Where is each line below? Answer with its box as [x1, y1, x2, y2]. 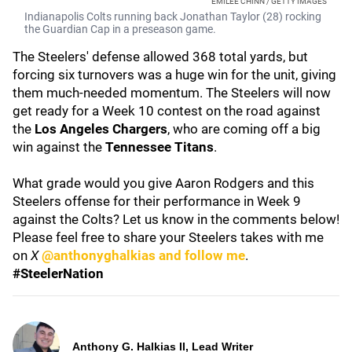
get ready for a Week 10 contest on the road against [13, 103, 321, 119]
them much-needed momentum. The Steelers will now [13, 85, 331, 101]
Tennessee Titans [105, 139, 214, 155]
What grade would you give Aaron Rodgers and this [13, 175, 314, 191]
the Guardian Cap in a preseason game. [24, 23, 216, 35]
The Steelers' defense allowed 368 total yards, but [13, 49, 308, 64]
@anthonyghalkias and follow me [42, 247, 245, 263]
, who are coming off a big [167, 121, 321, 137]
